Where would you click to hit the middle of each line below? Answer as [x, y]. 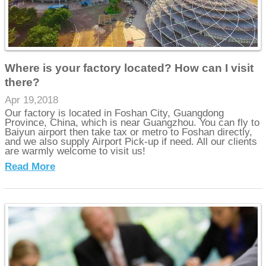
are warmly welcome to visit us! [75, 151]
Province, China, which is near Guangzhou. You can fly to [132, 123]
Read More [30, 167]
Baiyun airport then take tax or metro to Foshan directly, [129, 132]
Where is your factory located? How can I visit [129, 68]
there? [23, 82]
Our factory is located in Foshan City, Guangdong [115, 113]
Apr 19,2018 [32, 100]
